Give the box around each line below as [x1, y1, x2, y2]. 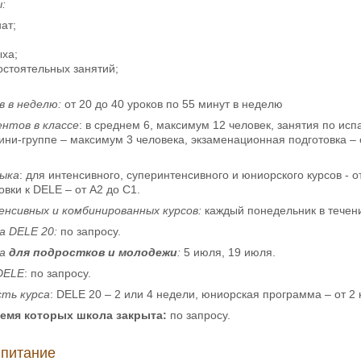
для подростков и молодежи [9, 245, 177, 259]
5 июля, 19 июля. [184, 245, 276, 259]
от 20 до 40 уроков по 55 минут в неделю [61, 97, 283, 110]
